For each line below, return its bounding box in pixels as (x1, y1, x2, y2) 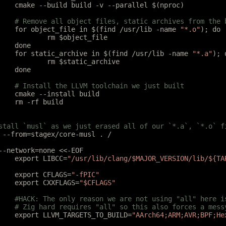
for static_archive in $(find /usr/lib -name (15, 49, 192, 58)
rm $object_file (47, 33, 107, 41)
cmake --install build (15, 90, 99, 98)
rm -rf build (15, 98, 63, 106)
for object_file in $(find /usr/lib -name (15, 25, 180, 33)
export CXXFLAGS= (15, 179, 79, 187)
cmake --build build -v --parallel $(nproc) (15, 1, 184, 9)
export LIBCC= (15, 154, 67, 162)
